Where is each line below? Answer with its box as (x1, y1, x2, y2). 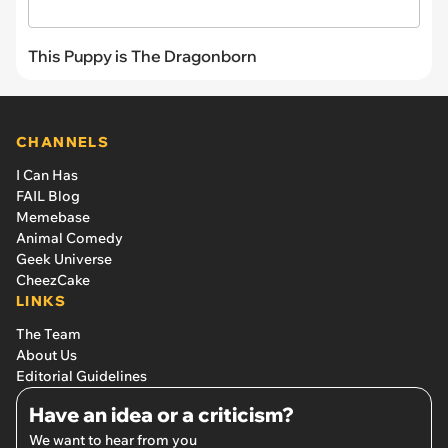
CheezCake (16, 271, 90, 290)
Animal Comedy (16, 229, 123, 248)
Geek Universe (16, 250, 112, 269)
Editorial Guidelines (16, 367, 147, 386)
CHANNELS (16, 133, 110, 152)
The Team (16, 325, 81, 344)
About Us (16, 346, 77, 365)
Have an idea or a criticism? (29, 402, 294, 428)
